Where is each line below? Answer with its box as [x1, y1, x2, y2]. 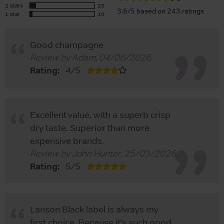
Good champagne [30, 39, 103, 50]
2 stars [5, 1, 23, 9]
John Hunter [72, 147, 120, 159]
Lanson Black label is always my [30, 203, 158, 215]
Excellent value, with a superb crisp [30, 109, 170, 120]
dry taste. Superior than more [30, 122, 149, 133]
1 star [5, 9, 20, 18]
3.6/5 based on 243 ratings [117, 6, 204, 15]
